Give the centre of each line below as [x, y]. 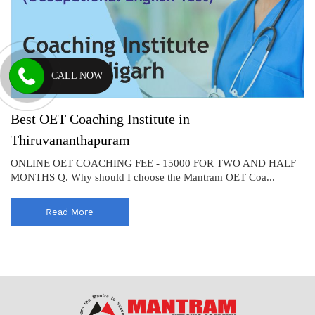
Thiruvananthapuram [70, 140]
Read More [70, 212]
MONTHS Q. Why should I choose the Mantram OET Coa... [143, 177]
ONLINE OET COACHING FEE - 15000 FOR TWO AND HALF [153, 163]
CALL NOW [77, 76]
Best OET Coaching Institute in [100, 118]
